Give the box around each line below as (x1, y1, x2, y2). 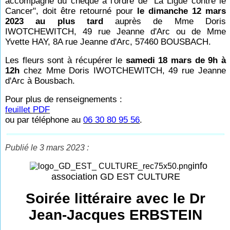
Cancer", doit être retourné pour (5, 6, 137, 16)
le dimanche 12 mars (137, 6, 226, 16)
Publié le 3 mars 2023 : (5, 143, 89, 152)
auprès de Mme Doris (103, 16, 226, 26)
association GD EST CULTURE (51, 171, 180, 182)
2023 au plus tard (5, 16, 103, 26)
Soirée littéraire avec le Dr (26, 190, 205, 206)
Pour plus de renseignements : (5, 94, 123, 104)
